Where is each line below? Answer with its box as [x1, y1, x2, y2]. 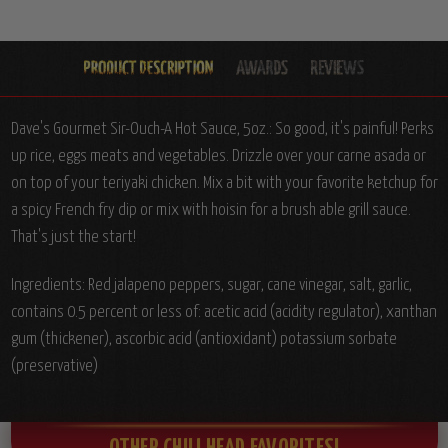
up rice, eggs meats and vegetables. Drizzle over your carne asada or [10, 147, 426, 165]
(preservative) [10, 357, 98, 375]
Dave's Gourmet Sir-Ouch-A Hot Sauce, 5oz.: [10, 120, 275, 138]
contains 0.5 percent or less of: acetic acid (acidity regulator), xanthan [10, 303, 437, 321]
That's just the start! [10, 228, 136, 246]
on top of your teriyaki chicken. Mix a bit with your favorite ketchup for [10, 174, 438, 192]
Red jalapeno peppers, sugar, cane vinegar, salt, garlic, [87, 276, 412, 294]
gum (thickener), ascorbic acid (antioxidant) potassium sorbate [10, 330, 397, 348]
